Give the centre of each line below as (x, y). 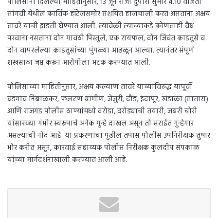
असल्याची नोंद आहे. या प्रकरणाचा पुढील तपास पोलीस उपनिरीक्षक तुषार (109, 136)
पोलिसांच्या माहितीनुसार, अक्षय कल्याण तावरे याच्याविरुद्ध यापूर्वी (100, 87)
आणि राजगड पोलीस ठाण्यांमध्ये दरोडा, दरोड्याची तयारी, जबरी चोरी (102, 111)
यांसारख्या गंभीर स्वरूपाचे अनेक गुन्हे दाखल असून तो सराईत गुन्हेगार (100, 123)
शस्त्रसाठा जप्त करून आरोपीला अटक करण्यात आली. (79, 63)
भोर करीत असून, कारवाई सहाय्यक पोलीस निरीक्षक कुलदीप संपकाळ (103, 148)
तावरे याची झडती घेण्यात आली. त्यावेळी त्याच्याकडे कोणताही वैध (100, 26)
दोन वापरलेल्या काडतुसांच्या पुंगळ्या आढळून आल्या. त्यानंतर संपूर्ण (101, 50)
